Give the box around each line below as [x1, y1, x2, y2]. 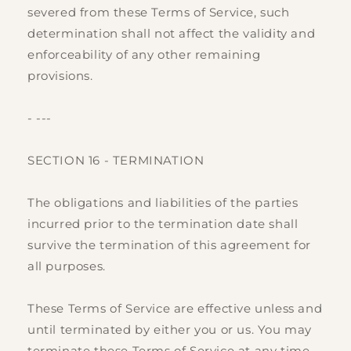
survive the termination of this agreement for [27, 237, 312, 253]
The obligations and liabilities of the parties [27, 195, 299, 211]
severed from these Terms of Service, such [27, 5, 290, 20]
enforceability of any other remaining [27, 47, 261, 63]
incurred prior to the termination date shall [27, 216, 299, 232]
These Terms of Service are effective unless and [27, 301, 323, 317]
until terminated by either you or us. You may [27, 322, 313, 338]
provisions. [27, 68, 93, 84]
